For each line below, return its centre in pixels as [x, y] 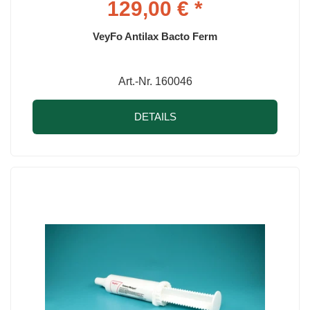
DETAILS [155, 117]
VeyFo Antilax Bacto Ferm [155, 37]
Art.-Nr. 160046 [155, 82]
